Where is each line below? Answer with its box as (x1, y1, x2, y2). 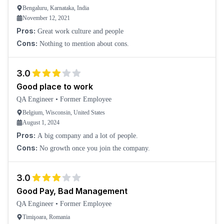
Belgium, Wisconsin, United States (22, 109, 105, 116)
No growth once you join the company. (39, 144, 150, 152)
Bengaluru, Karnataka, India (22, 4, 89, 11)
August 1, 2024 (22, 119, 59, 126)
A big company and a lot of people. (37, 132, 138, 139)
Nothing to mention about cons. (39, 40, 129, 47)
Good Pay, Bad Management (16, 186, 127, 196)
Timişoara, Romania (22, 213, 70, 220)
